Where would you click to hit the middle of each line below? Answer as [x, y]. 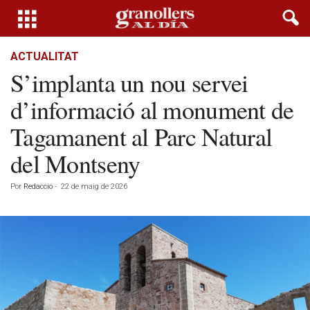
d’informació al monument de [152, 109]
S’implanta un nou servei [129, 82]
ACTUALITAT [45, 56]
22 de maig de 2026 [94, 186]
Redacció [38, 186]
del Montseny [75, 163]
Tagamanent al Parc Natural [142, 136]
